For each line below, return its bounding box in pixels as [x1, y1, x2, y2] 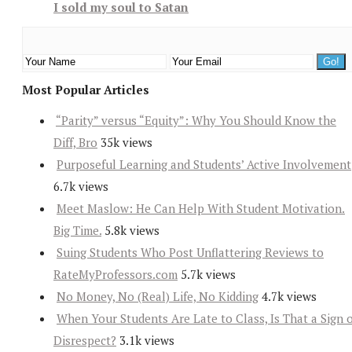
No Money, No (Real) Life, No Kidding [57, 288, 258, 305]
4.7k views [262, 288, 317, 305]
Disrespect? [53, 332, 116, 349]
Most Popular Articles [22, 82, 149, 98]
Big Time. [53, 222, 101, 239]
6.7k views [53, 178, 108, 195]
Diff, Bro [53, 134, 97, 151]
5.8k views [104, 222, 159, 239]
